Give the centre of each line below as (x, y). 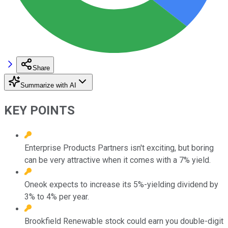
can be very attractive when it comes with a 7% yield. (118, 160)
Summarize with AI (48, 85)
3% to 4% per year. (57, 196)
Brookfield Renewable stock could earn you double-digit (124, 221)
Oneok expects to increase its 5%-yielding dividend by (121, 184)
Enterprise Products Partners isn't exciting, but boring (119, 148)
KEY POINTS (39, 110)
